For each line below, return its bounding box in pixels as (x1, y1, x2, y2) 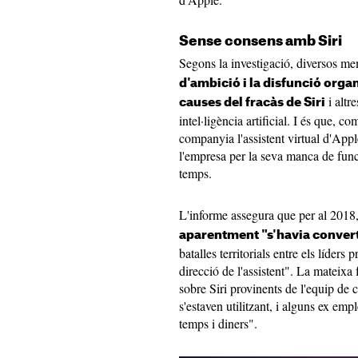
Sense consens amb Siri (179, 34, 342, 48)
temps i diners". (179, 315, 257, 332)
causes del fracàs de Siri (179, 97, 325, 109)
